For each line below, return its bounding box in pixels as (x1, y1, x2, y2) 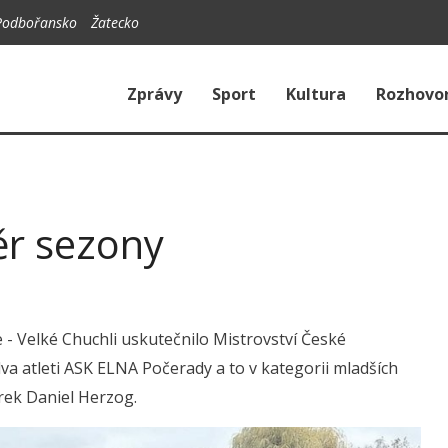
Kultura (286, 83, 346, 105)
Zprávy (127, 83, 182, 105)
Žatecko (91, 13, 139, 32)
